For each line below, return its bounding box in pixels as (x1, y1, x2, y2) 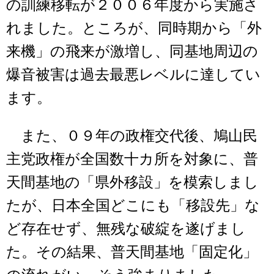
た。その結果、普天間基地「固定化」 (6, 244, 257, 261)
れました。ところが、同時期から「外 (6, 20, 262, 37)
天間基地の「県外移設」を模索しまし (6, 174, 259, 191)
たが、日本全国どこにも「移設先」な (6, 198, 260, 214)
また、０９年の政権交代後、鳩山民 (6, 128, 257, 144)
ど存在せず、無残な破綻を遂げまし (6, 221, 246, 237)
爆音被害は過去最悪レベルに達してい (6, 67, 261, 83)
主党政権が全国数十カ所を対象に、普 (6, 151, 258, 168)
